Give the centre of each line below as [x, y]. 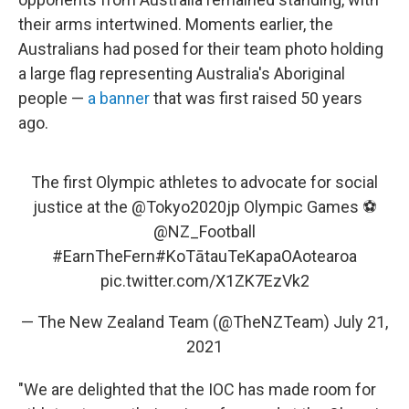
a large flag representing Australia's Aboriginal [182, 74]
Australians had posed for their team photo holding [201, 49]
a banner [119, 99]
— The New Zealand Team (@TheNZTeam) [177, 322]
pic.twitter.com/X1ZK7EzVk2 [204, 281]
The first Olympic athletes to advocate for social [204, 183]
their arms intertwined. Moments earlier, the [176, 25]
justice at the [82, 207]
